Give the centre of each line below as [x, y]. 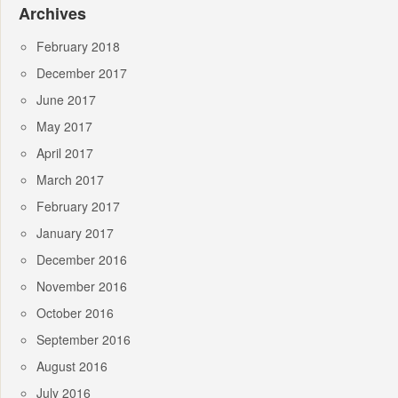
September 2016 [84, 340]
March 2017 [70, 180]
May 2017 [64, 127]
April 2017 [65, 153]
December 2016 [82, 260]
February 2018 [78, 47]
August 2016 [72, 366]
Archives [52, 14]
